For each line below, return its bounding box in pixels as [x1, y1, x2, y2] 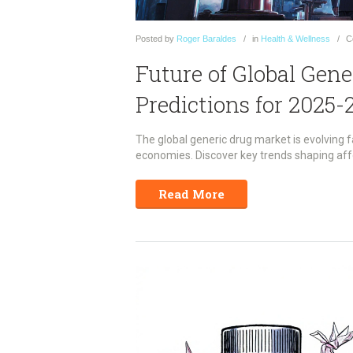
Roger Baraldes [176, 34, 236, 44]
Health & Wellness [261, 34, 330, 44]
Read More [158, 185, 225, 202]
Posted [136, 34, 162, 44]
